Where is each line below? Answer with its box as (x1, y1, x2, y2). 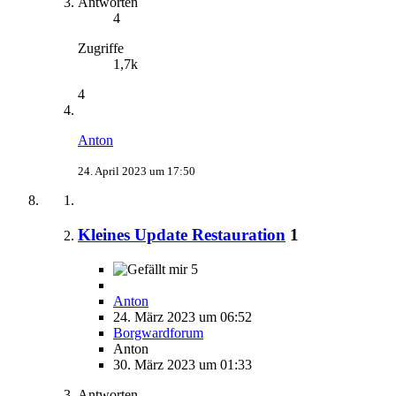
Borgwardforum (113, 324, 203, 340)
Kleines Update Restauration (78, 225, 286, 245)
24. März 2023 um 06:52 (113, 308, 252, 324)
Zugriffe (78, 41, 124, 57)
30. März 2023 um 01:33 (113, 356, 252, 372)
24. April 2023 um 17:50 (78, 164, 195, 179)
